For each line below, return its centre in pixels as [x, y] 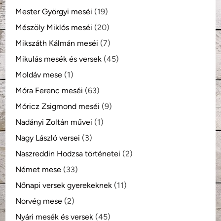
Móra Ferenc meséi [49, 90]
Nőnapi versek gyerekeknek [64, 185]
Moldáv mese [39, 74]
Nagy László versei [48, 138]
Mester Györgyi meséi [54, 11]
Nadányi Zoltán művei [54, 122]
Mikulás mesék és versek [59, 59]
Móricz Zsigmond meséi [58, 106]
